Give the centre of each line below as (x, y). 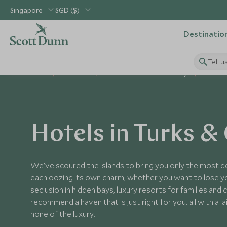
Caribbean (76, 73)
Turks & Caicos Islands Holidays (147, 73)
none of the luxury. (63, 214)
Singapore (26, 10)
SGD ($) (67, 10)
